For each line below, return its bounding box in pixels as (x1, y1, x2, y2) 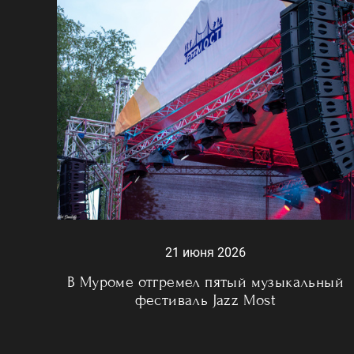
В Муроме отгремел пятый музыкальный (67, 273, 344, 292)
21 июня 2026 (165, 245, 246, 261)
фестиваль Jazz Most (134, 291, 277, 310)
